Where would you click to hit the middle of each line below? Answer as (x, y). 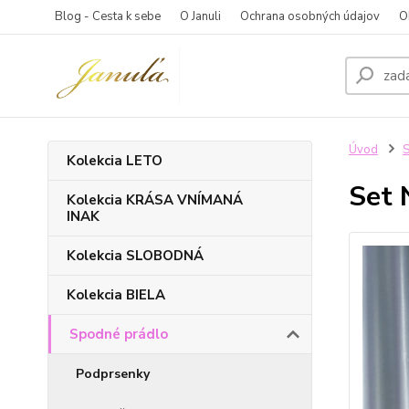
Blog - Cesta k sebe (108, 16)
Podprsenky (113, 374)
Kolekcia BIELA (116, 295)
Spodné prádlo (119, 334)
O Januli (200, 16)
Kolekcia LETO (115, 161)
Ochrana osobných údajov (310, 16)
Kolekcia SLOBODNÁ (135, 256)
